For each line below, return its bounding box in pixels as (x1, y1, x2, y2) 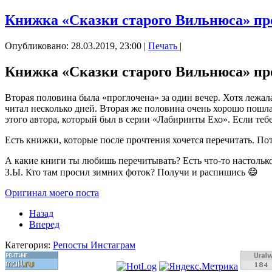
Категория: (5, 240, 53, 251)
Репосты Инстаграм (53, 240, 135, 251)
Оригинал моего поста (5, 188, 99, 199)
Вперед (29, 219, 59, 230)
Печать (148, 41, 180, 52)
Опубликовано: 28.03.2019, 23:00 (5, 41, 141, 52)
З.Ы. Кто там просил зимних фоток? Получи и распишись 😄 (5, 167, 258, 178)
